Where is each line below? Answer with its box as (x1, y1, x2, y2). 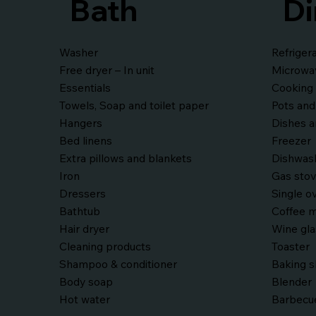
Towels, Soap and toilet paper (59, 98, 209, 113)
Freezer (272, 133, 312, 148)
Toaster (272, 239, 310, 254)
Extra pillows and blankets (59, 151, 192, 166)
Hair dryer (59, 221, 109, 236)
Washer (59, 45, 98, 60)
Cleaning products (59, 239, 151, 254)
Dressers (59, 186, 106, 201)
